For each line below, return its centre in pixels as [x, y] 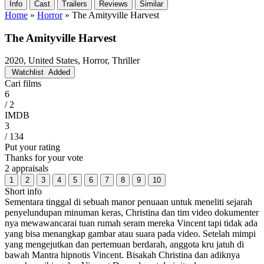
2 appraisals [27, 169]
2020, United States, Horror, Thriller [72, 61]
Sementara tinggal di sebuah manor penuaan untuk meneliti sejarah [128, 202]
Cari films [23, 84]
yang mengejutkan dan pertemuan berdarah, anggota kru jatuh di [124, 245]
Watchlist [28, 72]
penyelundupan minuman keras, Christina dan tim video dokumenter [132, 213]
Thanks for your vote [44, 158]
